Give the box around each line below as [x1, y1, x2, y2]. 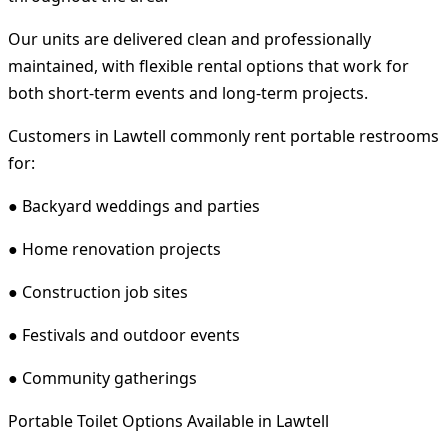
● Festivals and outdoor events [8, 323, 240, 346]
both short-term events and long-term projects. [8, 81, 368, 104]
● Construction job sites [8, 280, 188, 303]
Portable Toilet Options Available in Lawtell [8, 409, 329, 432]
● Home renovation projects [8, 237, 221, 260]
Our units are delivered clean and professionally [8, 27, 371, 50]
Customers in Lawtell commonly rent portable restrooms [8, 124, 439, 147]
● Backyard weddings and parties [8, 194, 260, 217]
